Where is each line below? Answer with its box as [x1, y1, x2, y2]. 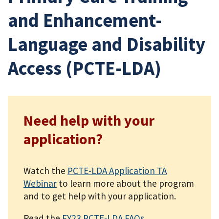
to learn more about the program [57, 177, 194, 189]
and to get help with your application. [23, 190, 176, 202]
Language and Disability [8, 32, 205, 56]
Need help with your [23, 111, 154, 130]
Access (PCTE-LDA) [8, 56, 161, 80]
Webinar [23, 177, 57, 189]
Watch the [23, 164, 67, 176]
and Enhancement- [8, 8, 162, 32]
